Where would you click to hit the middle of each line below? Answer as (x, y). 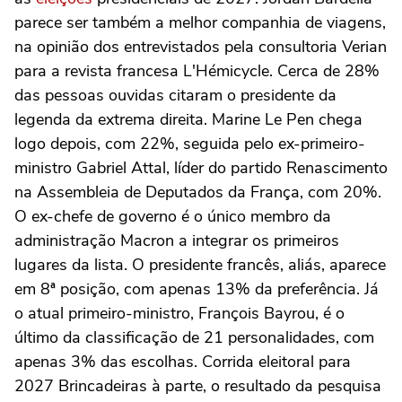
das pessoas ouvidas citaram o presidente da (175, 95)
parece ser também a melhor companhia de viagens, (200, 22)
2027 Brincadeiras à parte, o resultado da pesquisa (198, 386)
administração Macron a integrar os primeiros (177, 240)
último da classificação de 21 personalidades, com (194, 337)
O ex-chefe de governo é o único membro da (173, 216)
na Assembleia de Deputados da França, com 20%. (198, 192)
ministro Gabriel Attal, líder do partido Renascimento (201, 168)
